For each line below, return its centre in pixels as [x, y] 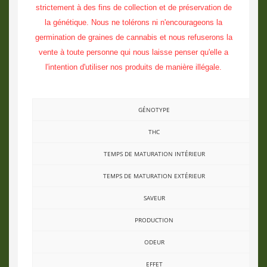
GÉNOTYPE [154, 110]
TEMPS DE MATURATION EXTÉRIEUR [154, 176]
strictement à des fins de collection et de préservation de [133, 7]
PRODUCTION [154, 220]
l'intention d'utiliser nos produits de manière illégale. [133, 67]
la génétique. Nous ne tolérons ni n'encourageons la [133, 22]
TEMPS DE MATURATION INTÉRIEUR [154, 154]
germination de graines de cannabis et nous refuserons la [133, 37]
